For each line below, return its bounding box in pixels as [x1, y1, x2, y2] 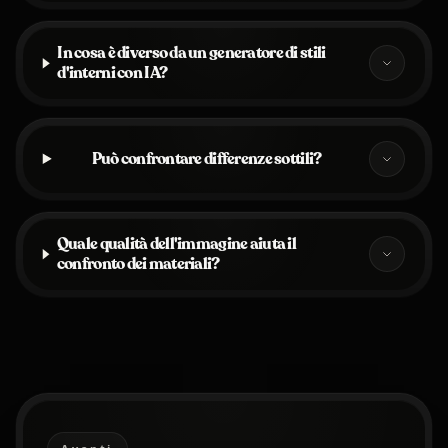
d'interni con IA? [57, 62, 168, 85]
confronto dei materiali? [56, 253, 220, 276]
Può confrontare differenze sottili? [91, 147, 322, 170]
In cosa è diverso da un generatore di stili [57, 42, 326, 65]
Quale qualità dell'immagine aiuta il [56, 233, 296, 256]
